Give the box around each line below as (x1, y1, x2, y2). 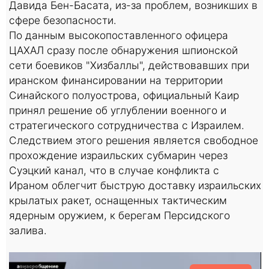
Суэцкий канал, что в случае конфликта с (9, 163, 219, 177)
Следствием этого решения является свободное (9, 133, 258, 147)
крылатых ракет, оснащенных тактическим (9, 193, 227, 207)
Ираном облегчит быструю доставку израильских (9, 178, 261, 192)
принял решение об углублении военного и (9, 103, 226, 116)
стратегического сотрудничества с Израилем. (9, 118, 244, 131)
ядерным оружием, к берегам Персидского (9, 208, 230, 222)
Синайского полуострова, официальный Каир (9, 88, 239, 101)
